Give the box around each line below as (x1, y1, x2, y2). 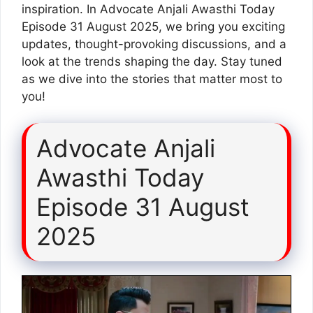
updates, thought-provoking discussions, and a (22, 36, 286, 51)
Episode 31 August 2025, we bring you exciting (22, 19, 285, 34)
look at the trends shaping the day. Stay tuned (22, 54, 282, 68)
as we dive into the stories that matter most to (22, 71, 282, 86)
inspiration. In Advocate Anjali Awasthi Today (22, 1, 275, 16)
